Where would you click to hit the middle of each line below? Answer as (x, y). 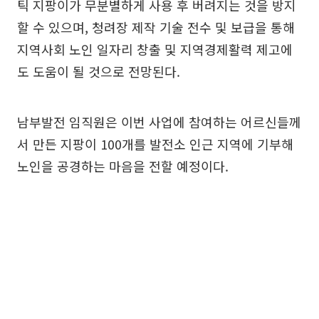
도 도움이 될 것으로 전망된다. (99, 72)
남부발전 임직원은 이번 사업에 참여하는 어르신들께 (159, 122)
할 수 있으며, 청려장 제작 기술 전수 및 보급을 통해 (156, 27)
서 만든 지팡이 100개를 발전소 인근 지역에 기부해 (155, 144)
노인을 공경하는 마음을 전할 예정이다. (123, 166)
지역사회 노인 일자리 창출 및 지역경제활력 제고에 (155, 49)
